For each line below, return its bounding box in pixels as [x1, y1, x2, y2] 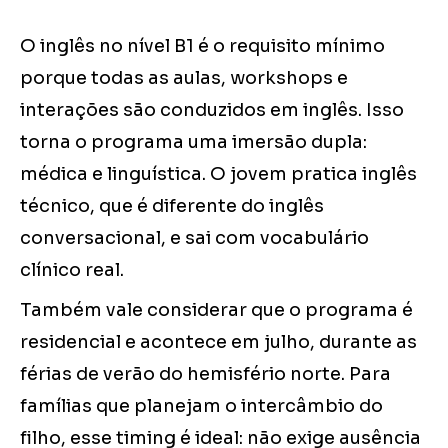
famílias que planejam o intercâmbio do [20, 395, 383, 418]
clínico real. [20, 259, 124, 282]
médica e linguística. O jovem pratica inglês [20, 163, 417, 186]
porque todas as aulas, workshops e [20, 67, 348, 90]
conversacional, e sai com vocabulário [20, 227, 369, 250]
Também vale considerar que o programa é [20, 299, 413, 322]
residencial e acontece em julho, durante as [20, 331, 417, 354]
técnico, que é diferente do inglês [20, 195, 324, 218]
